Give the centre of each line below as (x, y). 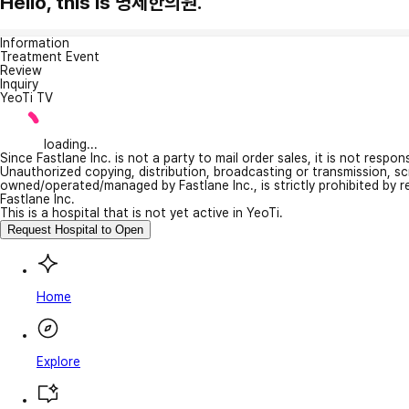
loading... (71, 144)
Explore (58, 361)
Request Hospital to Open (75, 229)
